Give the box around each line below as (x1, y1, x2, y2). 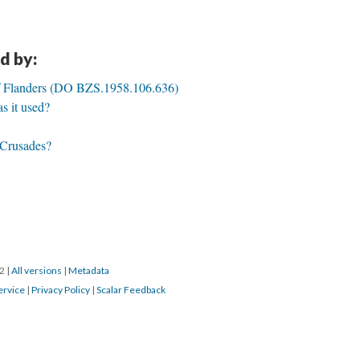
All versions (11, 264, 62, 277)
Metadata (68, 264, 109, 277)
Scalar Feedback (96, 284, 166, 297)
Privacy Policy (31, 284, 90, 297)
